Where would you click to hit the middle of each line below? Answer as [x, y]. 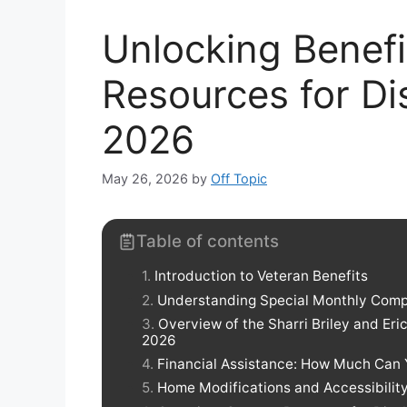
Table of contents [208, 242]
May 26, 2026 [145, 179]
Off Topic [239, 179]
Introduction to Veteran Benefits [261, 276]
